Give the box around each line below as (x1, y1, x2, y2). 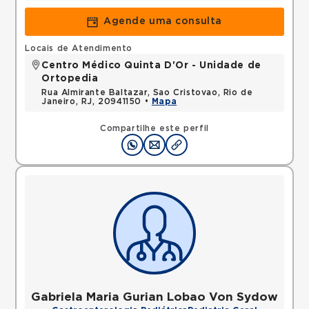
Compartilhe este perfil (100, 124, 209, 132)
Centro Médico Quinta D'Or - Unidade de (41, 61, 261, 70)
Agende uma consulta (103, 17, 222, 26)
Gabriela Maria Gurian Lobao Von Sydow (31, 291, 278, 303)
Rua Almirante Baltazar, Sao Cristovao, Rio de (41, 88, 253, 97)
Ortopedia (41, 74, 99, 83)
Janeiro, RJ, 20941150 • (41, 97, 152, 106)
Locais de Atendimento (25, 44, 133, 52)
